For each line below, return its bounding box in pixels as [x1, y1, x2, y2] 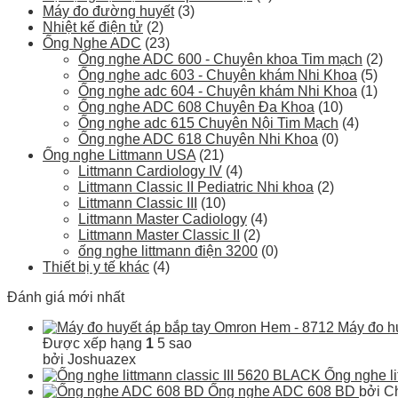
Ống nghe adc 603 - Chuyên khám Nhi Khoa [78, 68, 357, 83]
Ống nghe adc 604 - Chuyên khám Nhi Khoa [78, 84, 357, 99]
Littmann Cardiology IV [78, 163, 222, 179]
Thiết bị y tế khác [43, 259, 149, 275]
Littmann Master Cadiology [78, 211, 247, 227]
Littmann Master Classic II [78, 227, 240, 243]
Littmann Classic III [78, 195, 197, 211]
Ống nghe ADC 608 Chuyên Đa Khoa [78, 99, 314, 115]
